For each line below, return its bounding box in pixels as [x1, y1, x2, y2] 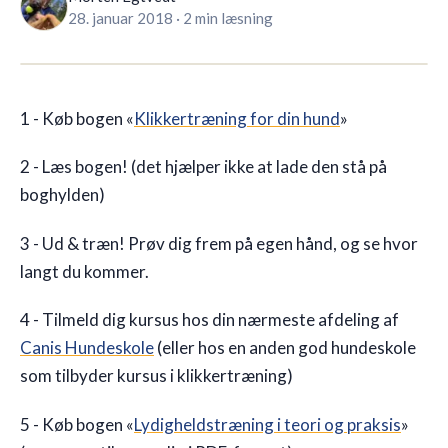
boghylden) [20, 184, 105, 206]
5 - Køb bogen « [20, 413, 134, 435]
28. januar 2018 [68, 9, 173, 27]
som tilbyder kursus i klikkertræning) [20, 365, 293, 387]
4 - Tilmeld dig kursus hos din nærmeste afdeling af [20, 309, 399, 331]
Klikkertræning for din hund [134, 108, 340, 129]
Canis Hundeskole [20, 337, 154, 359]
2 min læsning [183, 9, 273, 27]
